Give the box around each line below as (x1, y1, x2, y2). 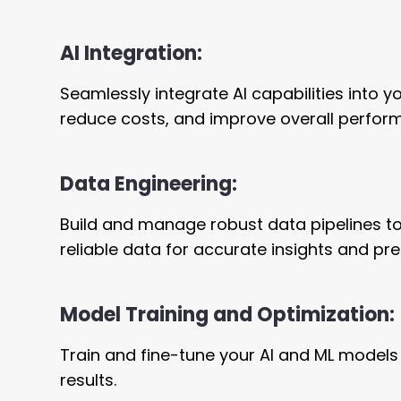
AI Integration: (60, 39, 202, 68)
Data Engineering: (60, 170, 237, 199)
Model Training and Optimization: (60, 301, 395, 329)
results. (60, 369, 116, 392)
